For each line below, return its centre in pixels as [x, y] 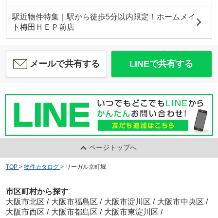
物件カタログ [41, 167]
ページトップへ [113, 147]
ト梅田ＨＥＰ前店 [43, 27]
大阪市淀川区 [127, 202]
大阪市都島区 [74, 212]
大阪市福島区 [74, 202]
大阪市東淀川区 [131, 212]
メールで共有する [65, 64]
